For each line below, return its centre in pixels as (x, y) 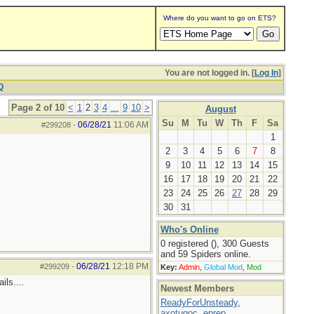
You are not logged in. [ (209, 73)
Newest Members (197, 288)
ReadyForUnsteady (199, 302)
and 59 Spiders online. (205, 254)
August (220, 109)
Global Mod (223, 267)
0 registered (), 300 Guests (214, 244)
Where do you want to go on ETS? (220, 18)
